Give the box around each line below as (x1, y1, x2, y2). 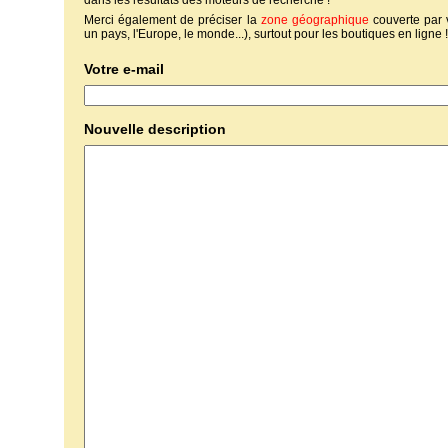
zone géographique (260, 13, 369, 27)
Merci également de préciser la (84, 13, 261, 27)
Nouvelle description (84, 121, 226, 137)
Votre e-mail (84, 61, 164, 77)
